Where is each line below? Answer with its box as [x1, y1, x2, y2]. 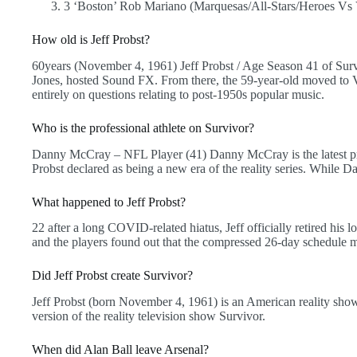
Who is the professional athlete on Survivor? [32, 120, 254, 135]
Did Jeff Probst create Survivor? [32, 269, 193, 283]
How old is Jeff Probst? [32, 32, 150, 46]
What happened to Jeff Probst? [32, 194, 186, 209]
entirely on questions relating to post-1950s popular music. [32, 87, 324, 101]
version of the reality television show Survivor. [32, 309, 265, 324]
